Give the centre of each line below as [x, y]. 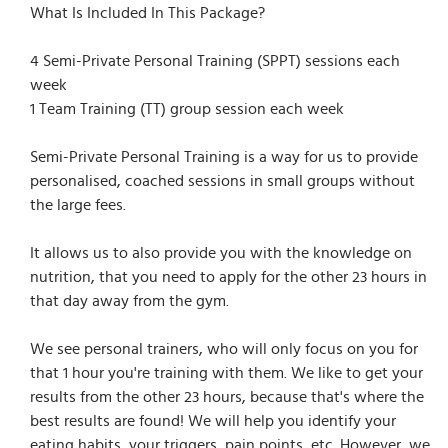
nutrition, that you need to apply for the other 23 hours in [228, 276]
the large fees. [78, 204]
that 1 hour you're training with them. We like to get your [226, 372]
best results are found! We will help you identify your [213, 420]
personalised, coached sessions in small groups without [222, 180]
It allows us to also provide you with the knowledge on [221, 252]
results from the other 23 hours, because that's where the [227, 396]
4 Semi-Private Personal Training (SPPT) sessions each [215, 60]
